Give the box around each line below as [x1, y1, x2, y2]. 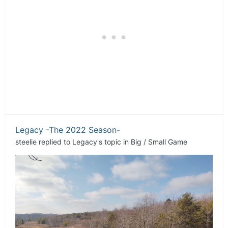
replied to [37, 137, 72, 146]
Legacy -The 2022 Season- [15, 124, 120, 135]
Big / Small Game [131, 137, 187, 146]
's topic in [97, 137, 131, 146]
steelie [15, 137, 37, 146]
